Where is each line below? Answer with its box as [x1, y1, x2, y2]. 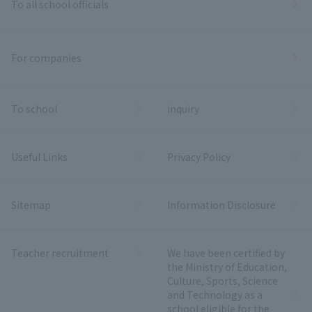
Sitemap [11, 197, 51, 212]
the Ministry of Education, [167, 259, 287, 274]
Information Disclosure [167, 197, 276, 212]
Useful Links [11, 149, 68, 164]
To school [11, 101, 57, 116]
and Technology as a [167, 287, 263, 302]
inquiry [167, 101, 199, 116]
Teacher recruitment [11, 245, 109, 260]
